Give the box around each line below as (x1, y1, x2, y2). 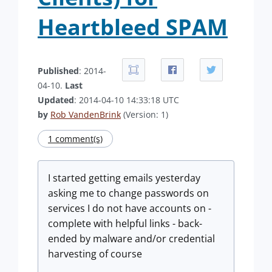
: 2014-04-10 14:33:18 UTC (74, 94, 179, 106)
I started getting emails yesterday (48, 171, 200, 185)
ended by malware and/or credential (48, 232, 215, 245)
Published (38, 65, 79, 76)
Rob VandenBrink (50, 109, 121, 120)
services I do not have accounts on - (48, 202, 211, 215)
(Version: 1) (121, 109, 168, 120)
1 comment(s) (48, 133, 103, 144)
